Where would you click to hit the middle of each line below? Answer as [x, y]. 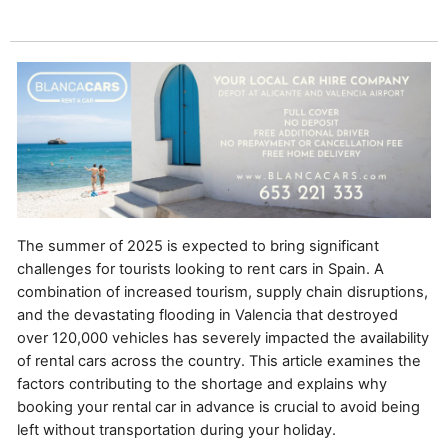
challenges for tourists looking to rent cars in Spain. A [200, 268]
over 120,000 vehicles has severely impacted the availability [223, 337]
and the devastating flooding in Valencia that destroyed [207, 314]
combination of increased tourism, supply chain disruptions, [222, 291]
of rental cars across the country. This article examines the [219, 360]
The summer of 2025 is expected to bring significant [198, 245]
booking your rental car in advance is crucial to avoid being [218, 406]
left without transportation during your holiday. [176, 429]
